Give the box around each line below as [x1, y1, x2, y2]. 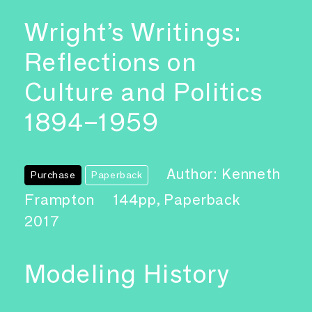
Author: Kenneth [166, 165, 281, 183]
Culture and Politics [24, 77, 263, 108]
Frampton [24, 191, 98, 209]
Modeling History [24, 258, 231, 290]
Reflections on [24, 47, 198, 78]
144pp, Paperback [112, 191, 241, 209]
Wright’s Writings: [24, 17, 242, 48]
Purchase [31, 169, 76, 182]
